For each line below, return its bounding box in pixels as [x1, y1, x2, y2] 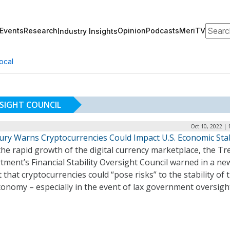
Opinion [118, 26, 146, 35]
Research [24, 26, 57, 35]
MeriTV [179, 26, 205, 35]
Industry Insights [57, 26, 118, 35]
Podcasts [146, 26, 179, 35]
